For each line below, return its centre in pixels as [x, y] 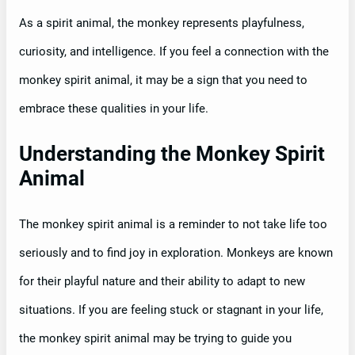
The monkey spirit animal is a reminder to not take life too [173, 224]
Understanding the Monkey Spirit [172, 153]
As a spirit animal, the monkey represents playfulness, [162, 23]
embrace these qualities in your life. [114, 108]
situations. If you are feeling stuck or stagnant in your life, [171, 309]
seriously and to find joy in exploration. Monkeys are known [176, 252]
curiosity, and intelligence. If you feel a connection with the [174, 51]
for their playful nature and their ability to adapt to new [162, 281]
